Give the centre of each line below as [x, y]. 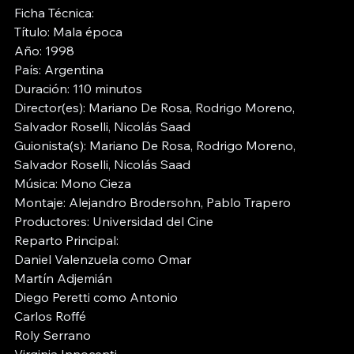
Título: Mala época [68, 32]
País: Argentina [59, 70]
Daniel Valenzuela [66, 260]
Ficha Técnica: [56, 13]
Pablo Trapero [249, 203]
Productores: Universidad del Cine [114, 222]
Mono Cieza [96, 184]
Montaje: [41, 203]
